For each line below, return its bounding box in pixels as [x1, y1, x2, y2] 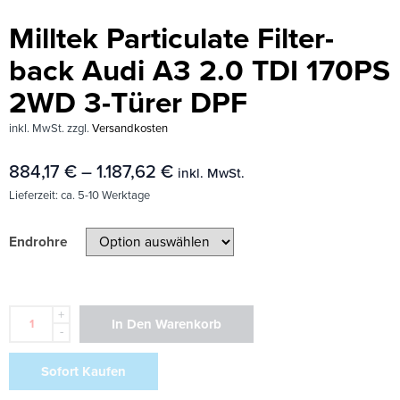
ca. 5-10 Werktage [61, 187, 150, 203]
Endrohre [9, 233, 68, 250]
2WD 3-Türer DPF [9, 85, 247, 122]
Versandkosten [92, 121, 168, 137]
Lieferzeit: [9, 187, 61, 203]
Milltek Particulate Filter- [9, 21, 334, 58]
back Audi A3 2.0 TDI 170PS [9, 53, 390, 90]
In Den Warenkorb [112, 315, 221, 332]
